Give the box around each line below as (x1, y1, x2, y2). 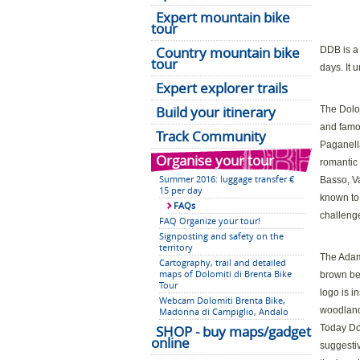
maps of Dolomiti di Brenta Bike (159, 268, 292, 280)
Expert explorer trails (156, 78, 288, 97)
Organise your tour (156, 150, 274, 170)
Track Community (156, 126, 266, 145)
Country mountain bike (156, 43, 300, 62)
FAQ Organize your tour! (159, 215, 260, 227)
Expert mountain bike (156, 7, 290, 27)
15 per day (159, 184, 202, 196)
